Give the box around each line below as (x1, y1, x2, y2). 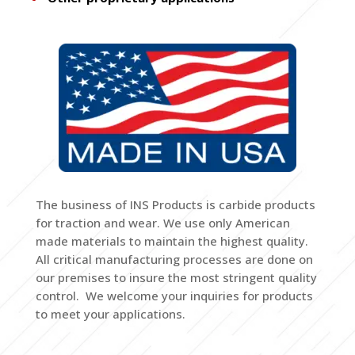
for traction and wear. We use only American (35, 214, 290, 231)
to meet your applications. (35, 305, 185, 322)
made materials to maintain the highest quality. (35, 232, 308, 249)
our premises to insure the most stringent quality (35, 269, 317, 285)
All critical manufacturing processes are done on (35, 250, 313, 267)
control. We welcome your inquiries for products (35, 287, 313, 303)
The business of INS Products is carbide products (35, 196, 315, 212)
